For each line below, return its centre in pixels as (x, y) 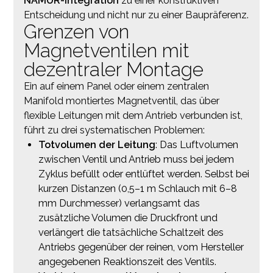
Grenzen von (76, 31)
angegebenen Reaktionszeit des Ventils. (127, 261)
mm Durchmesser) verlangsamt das (119, 203)
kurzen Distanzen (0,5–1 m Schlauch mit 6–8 (137, 188)
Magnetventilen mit (106, 50)
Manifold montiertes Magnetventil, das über (121, 101)
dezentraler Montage (113, 69)
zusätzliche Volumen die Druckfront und (128, 218)
